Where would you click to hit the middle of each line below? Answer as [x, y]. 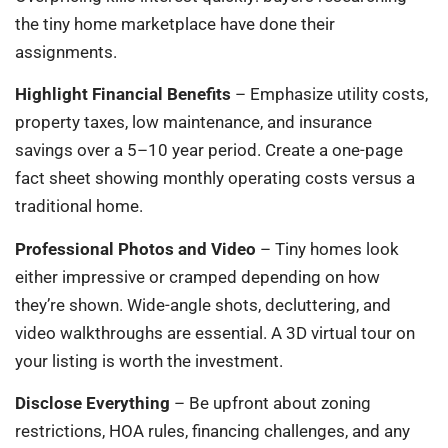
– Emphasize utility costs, [329, 94]
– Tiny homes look [327, 248]
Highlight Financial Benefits [123, 94]
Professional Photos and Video [135, 248]
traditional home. [79, 206]
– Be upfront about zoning [270, 403]
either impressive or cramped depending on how [197, 276]
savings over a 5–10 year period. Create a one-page [209, 150]
